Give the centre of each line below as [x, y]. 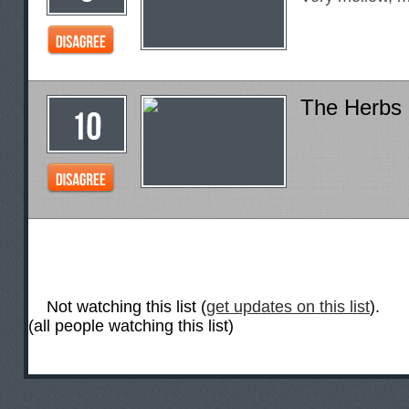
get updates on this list [288, 307]
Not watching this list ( [126, 307]
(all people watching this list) [131, 326]
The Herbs [351, 107]
